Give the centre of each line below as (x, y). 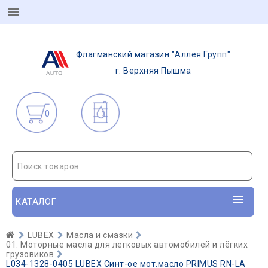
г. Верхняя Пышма (153, 71)
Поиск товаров (48, 166)
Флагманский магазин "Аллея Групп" (153, 54)
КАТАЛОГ (36, 202)
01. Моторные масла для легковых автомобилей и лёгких (127, 245)
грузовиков (30, 254)
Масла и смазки (100, 235)
